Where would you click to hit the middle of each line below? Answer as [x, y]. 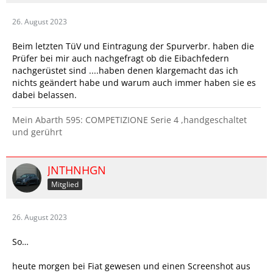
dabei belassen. [44, 95]
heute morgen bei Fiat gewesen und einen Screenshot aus [131, 266]
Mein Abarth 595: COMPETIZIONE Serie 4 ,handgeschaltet [129, 120]
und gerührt [37, 132]
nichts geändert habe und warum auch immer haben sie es [134, 83]
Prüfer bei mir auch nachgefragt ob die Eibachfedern [121, 58]
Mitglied [65, 184]
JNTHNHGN [77, 170]
